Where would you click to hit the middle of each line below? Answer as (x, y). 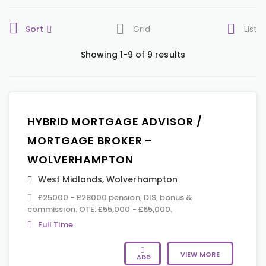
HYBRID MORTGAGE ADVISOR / (115, 121)
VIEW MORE (200, 254)
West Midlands (70, 179)
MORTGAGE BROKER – (90, 140)
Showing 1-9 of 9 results (133, 55)
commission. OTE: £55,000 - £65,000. (100, 209)
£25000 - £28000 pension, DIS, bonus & (115, 197)
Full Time (56, 225)
